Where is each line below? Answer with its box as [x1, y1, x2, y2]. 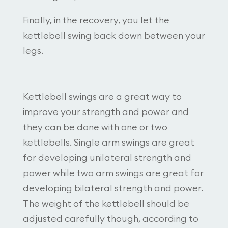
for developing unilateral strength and [22, 153, 191, 162]
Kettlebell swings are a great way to [22, 92, 182, 101]
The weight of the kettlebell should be [22, 198, 189, 208]
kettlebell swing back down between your [22, 31, 205, 40]
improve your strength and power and [22, 107, 189, 117]
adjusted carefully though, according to [22, 214, 198, 223]
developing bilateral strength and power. [22, 183, 203, 193]
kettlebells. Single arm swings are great [22, 137, 194, 147]
